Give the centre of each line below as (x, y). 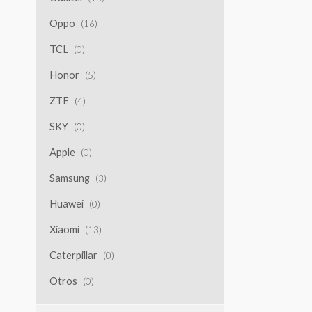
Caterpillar (73, 255)
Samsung (69, 178)
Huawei (66, 203)
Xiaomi (64, 229)
